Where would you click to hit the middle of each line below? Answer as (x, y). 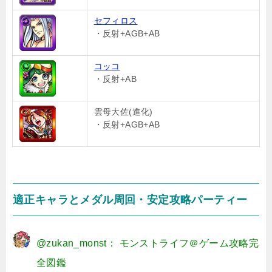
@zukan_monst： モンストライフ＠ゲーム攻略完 (148, 243)
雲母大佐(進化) (123, 112)
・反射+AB (115, 79)
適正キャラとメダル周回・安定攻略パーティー (130, 200)
